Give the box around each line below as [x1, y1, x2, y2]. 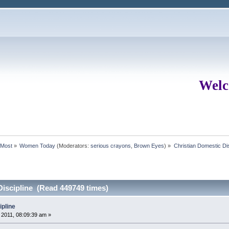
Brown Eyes [134, 142, 165, 149]
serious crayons [90, 142, 131, 149]
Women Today [19, 142, 56, 149]
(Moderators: [55, 142, 91, 149]
